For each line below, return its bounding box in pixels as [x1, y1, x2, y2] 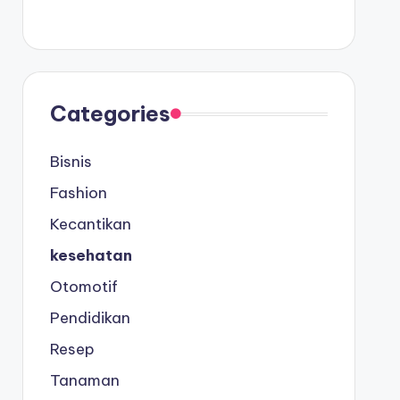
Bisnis [49, 152, 92, 171]
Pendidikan [49, 308, 130, 328]
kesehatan [49, 246, 132, 265]
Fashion [49, 183, 107, 203]
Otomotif [49, 277, 118, 296]
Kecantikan [49, 214, 131, 234]
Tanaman [49, 371, 120, 390]
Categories [49, 100, 171, 127]
